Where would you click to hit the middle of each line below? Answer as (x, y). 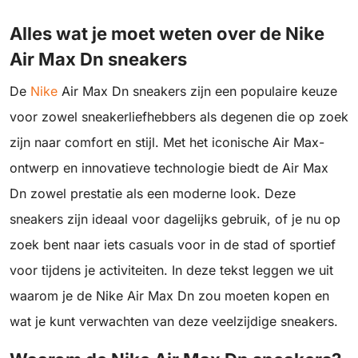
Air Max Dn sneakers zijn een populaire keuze (197, 91)
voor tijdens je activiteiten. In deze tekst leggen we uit (171, 270)
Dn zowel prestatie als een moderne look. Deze (153, 193)
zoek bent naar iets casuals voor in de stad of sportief (173, 245)
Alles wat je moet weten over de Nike (167, 34)
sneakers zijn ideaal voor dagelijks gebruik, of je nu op (175, 219)
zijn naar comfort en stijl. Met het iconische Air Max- (167, 142)
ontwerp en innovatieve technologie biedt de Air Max (169, 168)
